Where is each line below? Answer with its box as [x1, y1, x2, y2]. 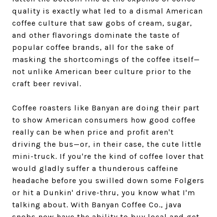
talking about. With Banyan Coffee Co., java [12, 200, 182, 209]
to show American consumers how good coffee [12, 115, 196, 124]
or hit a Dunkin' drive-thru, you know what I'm [12, 187, 195, 197]
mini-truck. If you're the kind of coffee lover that [12, 151, 204, 161]
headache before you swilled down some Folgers [12, 175, 204, 185]
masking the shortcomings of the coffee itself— [12, 54, 200, 64]
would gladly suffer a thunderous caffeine [12, 163, 178, 173]
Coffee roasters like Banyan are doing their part [12, 103, 200, 112]
